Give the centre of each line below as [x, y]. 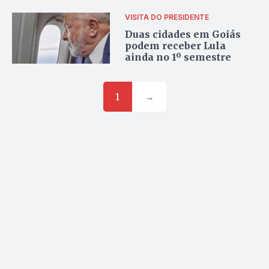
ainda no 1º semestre [178, 57]
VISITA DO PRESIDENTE [167, 17]
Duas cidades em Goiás [183, 35]
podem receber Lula [176, 46]
